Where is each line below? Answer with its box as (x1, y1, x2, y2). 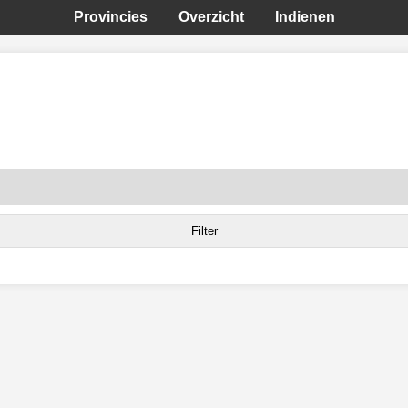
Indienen (274, 9, 335, 25)
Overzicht (178, 9, 244, 25)
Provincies (73, 9, 148, 25)
